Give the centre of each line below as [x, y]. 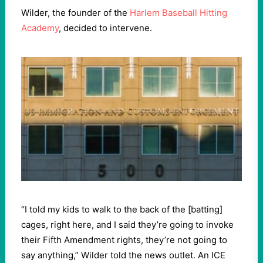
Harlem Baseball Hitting [178, 13]
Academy [40, 28]
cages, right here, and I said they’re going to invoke [127, 225]
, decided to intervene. [105, 28]
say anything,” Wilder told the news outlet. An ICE [123, 255]
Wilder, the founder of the [75, 13]
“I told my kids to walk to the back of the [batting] [122, 209]
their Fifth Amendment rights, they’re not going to [124, 240]
